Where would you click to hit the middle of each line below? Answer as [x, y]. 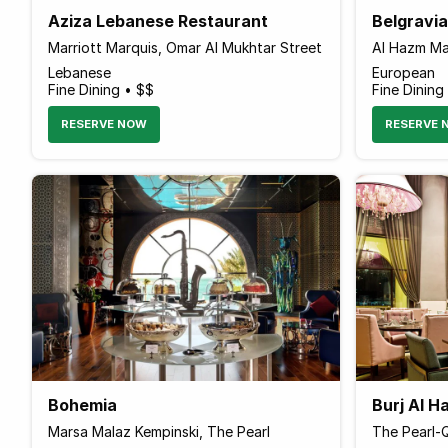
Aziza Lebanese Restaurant [158, 20]
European [403, 72]
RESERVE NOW [104, 123]
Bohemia [82, 404]
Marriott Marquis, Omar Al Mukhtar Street [185, 47]
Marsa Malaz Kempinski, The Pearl [159, 431]
